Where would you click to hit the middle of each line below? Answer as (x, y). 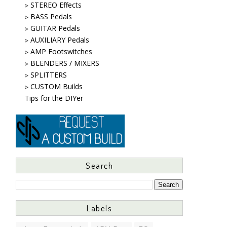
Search (99, 165)
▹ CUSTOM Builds (53, 86)
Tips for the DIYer (54, 98)
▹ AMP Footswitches (58, 51)
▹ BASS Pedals (48, 16)
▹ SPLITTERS (46, 75)
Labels (99, 208)
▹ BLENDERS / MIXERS (62, 63)
